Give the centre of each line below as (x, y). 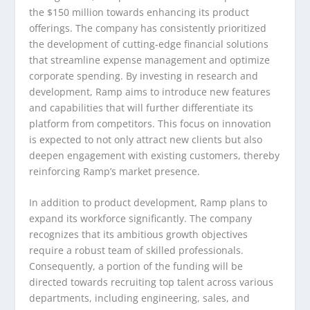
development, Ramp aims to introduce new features (150, 91)
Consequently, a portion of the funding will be (136, 266)
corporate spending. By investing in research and (144, 75)
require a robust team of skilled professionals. (137, 250)
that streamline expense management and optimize (150, 60)
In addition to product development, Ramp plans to (148, 202)
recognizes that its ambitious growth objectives (139, 234)
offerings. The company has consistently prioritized (148, 28)
